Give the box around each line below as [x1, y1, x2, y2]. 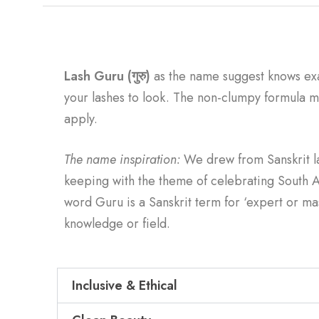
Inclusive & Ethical [72, 276, 177, 295]
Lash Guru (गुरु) [64, 67, 150, 85]
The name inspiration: [64, 150, 184, 169]
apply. [64, 110, 101, 128]
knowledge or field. [64, 214, 170, 233]
